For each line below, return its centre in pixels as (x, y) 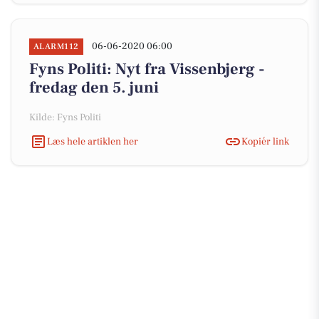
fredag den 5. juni (94, 88)
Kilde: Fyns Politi (65, 117)
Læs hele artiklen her (93, 141)
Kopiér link (265, 141)
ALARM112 (56, 47)
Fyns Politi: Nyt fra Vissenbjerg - (147, 69)
